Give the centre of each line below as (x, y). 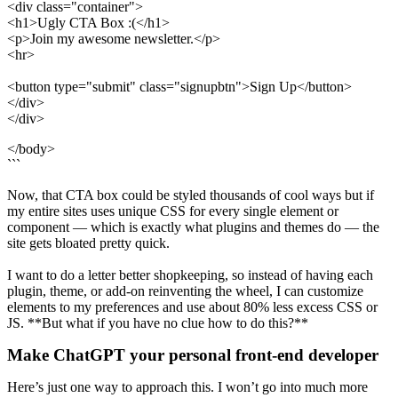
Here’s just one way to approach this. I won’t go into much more (187, 387)
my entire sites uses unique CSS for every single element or (173, 211)
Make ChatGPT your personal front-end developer (193, 355)
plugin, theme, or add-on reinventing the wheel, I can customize (185, 291)
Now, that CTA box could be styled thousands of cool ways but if (191, 195)
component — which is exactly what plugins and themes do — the (193, 227)
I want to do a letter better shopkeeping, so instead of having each (190, 275)
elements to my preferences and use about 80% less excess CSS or (192, 307)
